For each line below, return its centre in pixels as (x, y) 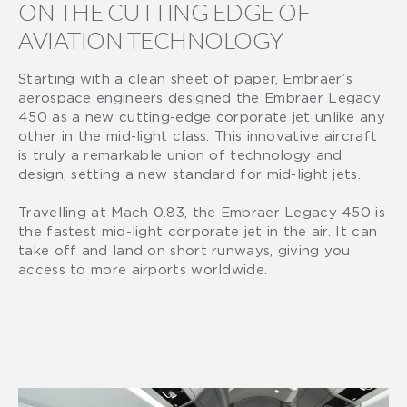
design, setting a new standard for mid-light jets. (189, 173)
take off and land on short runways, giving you (184, 249)
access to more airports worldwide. (143, 268)
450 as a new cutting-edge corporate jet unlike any (202, 116)
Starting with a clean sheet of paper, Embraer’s (186, 78)
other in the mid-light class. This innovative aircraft (198, 135)
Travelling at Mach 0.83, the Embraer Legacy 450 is (202, 211)
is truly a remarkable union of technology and (180, 154)
